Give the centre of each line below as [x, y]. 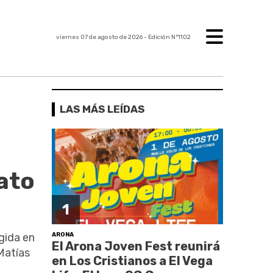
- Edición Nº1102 [166, 37]
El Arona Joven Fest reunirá [136, 246]
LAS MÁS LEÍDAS [102, 109]
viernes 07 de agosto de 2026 [99, 37]
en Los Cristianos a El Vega [133, 261]
